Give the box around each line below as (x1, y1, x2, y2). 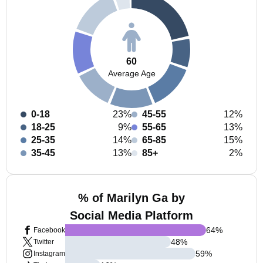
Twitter (33, 238, 54, 246)
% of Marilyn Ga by (78, 191, 185, 204)
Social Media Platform (70, 209, 193, 222)
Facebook (33, 226, 65, 234)
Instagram (33, 249, 65, 258)
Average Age (107, 68, 156, 78)
